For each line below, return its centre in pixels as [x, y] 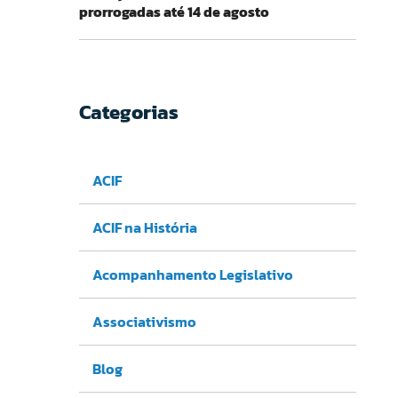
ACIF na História [144, 227]
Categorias [128, 112]
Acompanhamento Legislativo [192, 274]
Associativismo [144, 321]
